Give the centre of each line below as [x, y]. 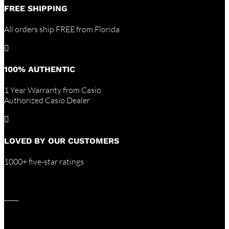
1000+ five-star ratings [44, 161]
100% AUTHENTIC [40, 70]
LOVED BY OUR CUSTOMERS [62, 141]
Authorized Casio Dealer [47, 100]
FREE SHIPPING [36, 8]
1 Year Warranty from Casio [53, 90]
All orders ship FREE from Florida [62, 29]
